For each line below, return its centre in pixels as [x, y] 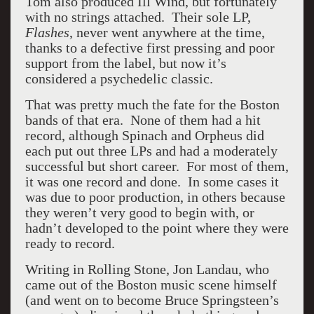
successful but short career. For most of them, [157, 166]
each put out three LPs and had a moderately [151, 151]
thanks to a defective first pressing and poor [150, 48]
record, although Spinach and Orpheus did [144, 135]
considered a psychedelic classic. [119, 78]
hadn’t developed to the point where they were [157, 228]
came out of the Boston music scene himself [151, 285]
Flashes [47, 32]
